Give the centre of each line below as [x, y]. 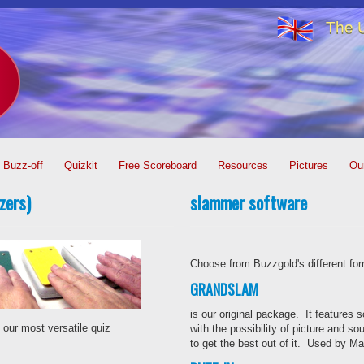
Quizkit [81, 165]
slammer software [249, 202]
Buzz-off [23, 165]
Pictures [309, 165]
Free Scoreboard [158, 165]
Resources [243, 165]
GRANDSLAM [224, 289]
